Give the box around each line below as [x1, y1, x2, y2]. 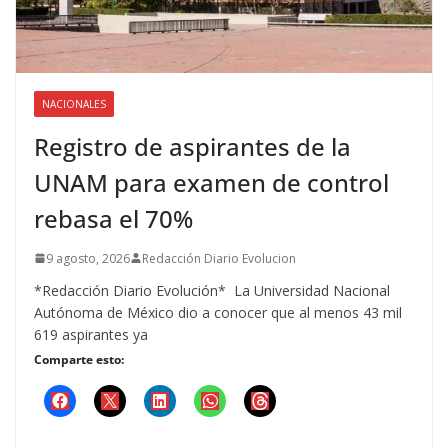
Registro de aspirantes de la [34, 129, 351, 163]
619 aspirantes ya [34, 324, 148, 344]
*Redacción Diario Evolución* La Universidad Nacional [34, 280, 390, 300]
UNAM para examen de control [34, 165, 389, 199]
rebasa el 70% [34, 201, 193, 235]
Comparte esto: [34, 350, 124, 368]
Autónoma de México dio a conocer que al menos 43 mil [34, 302, 402, 322]
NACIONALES [42, 96, 106, 111]
